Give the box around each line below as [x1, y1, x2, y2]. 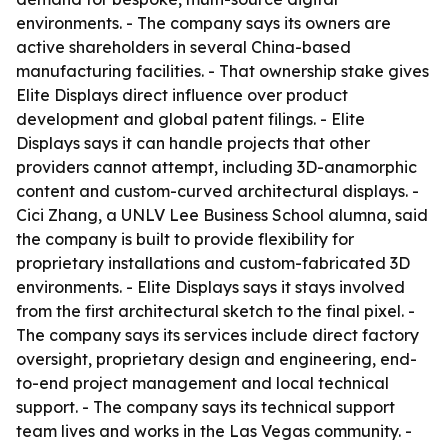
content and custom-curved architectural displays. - [16, 181, 419, 201]
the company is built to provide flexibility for [16, 229, 354, 249]
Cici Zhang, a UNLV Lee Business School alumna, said [16, 205, 428, 225]
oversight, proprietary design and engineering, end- [16, 349, 417, 369]
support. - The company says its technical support [16, 397, 395, 417]
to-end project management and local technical [16, 373, 389, 393]
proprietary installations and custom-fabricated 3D [16, 253, 410, 273]
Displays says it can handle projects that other [16, 133, 370, 153]
